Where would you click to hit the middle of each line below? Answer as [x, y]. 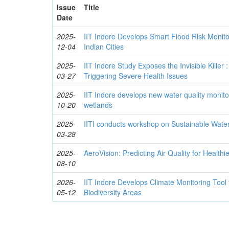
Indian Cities [104, 47]
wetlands [98, 105]
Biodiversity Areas [113, 192]
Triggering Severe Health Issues [136, 76]
